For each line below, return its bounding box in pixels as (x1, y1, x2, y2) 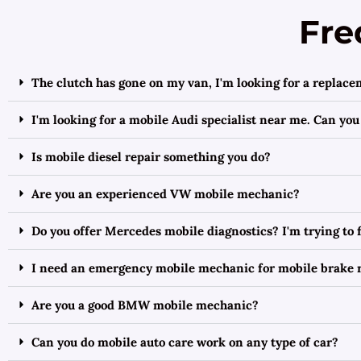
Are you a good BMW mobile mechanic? (31, 297, 259, 313)
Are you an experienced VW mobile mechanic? (31, 186, 300, 202)
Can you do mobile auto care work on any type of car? (31, 334, 338, 351)
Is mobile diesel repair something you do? (31, 149, 271, 165)
